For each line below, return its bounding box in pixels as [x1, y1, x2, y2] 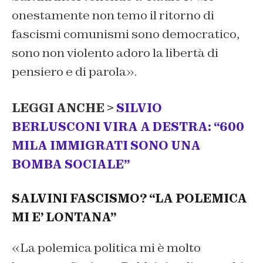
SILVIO [116, 100, 162, 116]
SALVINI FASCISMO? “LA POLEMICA [12, 191, 247, 207]
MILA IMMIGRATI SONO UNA [12, 137, 201, 153]
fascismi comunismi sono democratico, [12, 26, 240, 42]
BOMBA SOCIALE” [12, 156, 130, 172]
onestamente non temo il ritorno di [12, 7, 214, 23]
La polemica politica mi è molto [20, 240, 201, 256]
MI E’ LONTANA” [12, 210, 116, 225]
